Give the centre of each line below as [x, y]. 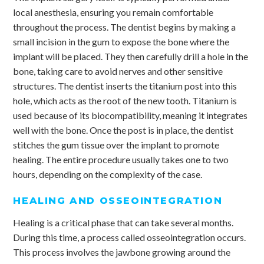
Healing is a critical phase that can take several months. [123, 222]
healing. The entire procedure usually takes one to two [121, 159]
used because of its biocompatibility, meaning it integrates [131, 115]
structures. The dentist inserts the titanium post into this [125, 85]
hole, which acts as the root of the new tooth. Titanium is [125, 100]
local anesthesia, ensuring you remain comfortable [113, 12]
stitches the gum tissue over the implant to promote [116, 144]
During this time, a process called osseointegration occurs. [130, 237]
